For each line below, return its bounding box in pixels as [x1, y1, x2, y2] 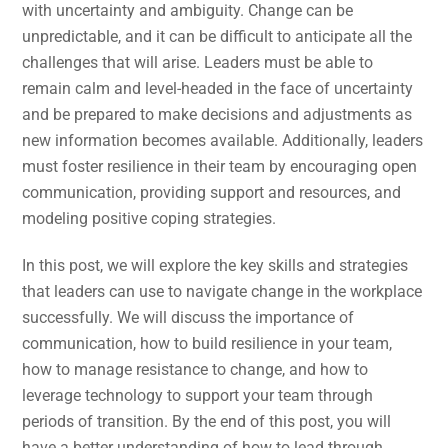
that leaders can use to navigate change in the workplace [22, 281, 423, 301]
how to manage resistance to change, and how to [22, 359, 369, 379]
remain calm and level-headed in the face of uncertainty [22, 78, 414, 98]
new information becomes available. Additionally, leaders [22, 130, 424, 150]
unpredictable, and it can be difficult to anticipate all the [22, 26, 413, 46]
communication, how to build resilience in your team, [22, 333, 393, 353]
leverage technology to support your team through [22, 385, 374, 405]
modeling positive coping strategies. [22, 208, 277, 228]
